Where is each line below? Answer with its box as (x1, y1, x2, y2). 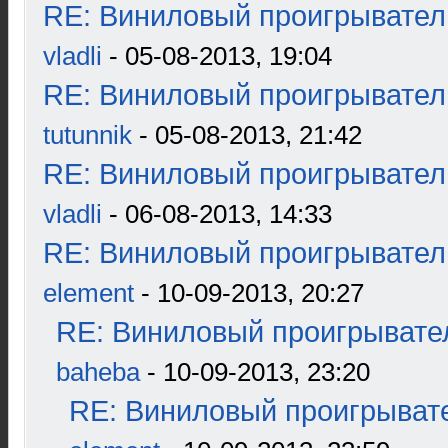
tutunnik (43, 120, 132, 150)
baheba (56, 357, 140, 387)
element (43, 278, 134, 308)
